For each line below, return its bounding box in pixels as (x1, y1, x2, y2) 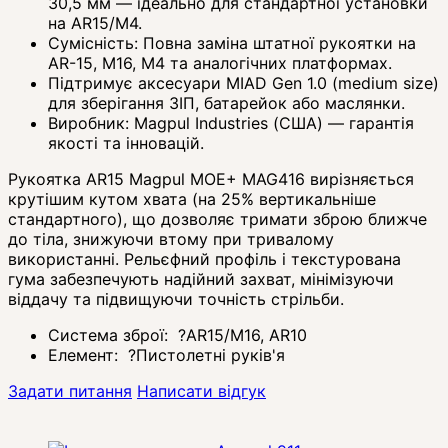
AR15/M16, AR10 (186, 324, 307, 345)
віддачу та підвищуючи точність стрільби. (8, 288, 344, 309)
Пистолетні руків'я (136, 344, 285, 365)
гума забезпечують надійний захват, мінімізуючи (8, 268, 394, 289)
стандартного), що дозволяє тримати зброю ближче (8, 208, 427, 229)
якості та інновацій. (48, 132, 204, 153)
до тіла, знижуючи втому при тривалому (8, 228, 334, 249)
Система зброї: (48, 324, 173, 345)
